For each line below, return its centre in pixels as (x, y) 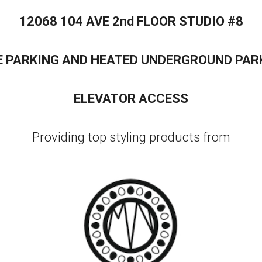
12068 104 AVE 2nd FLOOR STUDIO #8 (131, 21)
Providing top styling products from (131, 137)
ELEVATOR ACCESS (131, 98)
